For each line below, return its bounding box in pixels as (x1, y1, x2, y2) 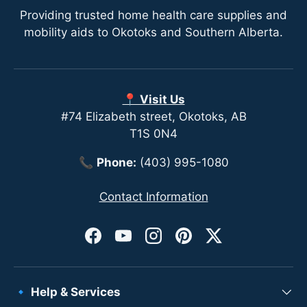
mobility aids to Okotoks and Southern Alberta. (24, 25, 283, 39)
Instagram (152, 236, 208, 249)
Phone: (96, 156, 136, 169)
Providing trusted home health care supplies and (20, 8, 287, 22)
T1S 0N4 (130, 127, 177, 140)
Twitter (212, 236, 251, 249)
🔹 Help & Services (14, 284, 121, 299)
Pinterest (182, 236, 232, 249)
